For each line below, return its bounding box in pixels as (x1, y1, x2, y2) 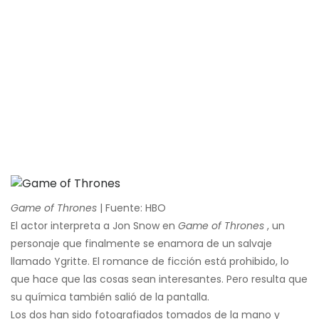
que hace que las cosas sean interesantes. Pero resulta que (11, 272, 308, 287)
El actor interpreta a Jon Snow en (11, 219, 178, 234)
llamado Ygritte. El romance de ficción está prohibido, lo (11, 254, 289, 269)
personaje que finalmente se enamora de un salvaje (11, 236, 272, 251)
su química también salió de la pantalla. (11, 290, 209, 305)
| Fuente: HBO (97, 201, 166, 216)
